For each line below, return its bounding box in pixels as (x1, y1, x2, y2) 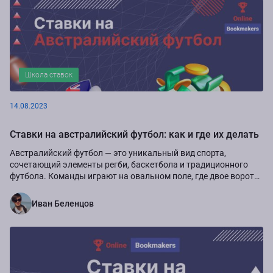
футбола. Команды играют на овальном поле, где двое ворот (10, 171, 254, 181)
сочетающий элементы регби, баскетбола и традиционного (10, 159, 248, 169)
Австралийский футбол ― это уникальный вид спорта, (10, 147, 226, 158)
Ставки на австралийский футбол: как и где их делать (10, 128, 259, 140)
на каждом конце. (10, 182, 82, 193)
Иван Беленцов (32, 198, 94, 208)
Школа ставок (25, 70, 73, 79)
